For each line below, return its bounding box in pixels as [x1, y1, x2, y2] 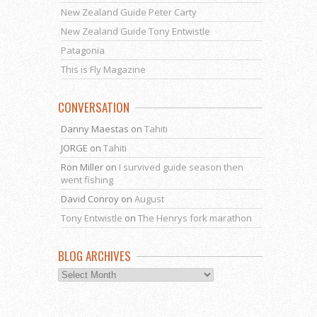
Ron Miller [61, 160, 103, 173]
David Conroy [61, 192, 119, 205]
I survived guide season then [119, 160, 243, 173]
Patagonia [61, 43, 105, 57]
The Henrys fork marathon [138, 211, 252, 224]
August [134, 192, 164, 205]
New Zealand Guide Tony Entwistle [61, 24, 210, 38]
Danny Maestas [61, 122, 129, 135]
